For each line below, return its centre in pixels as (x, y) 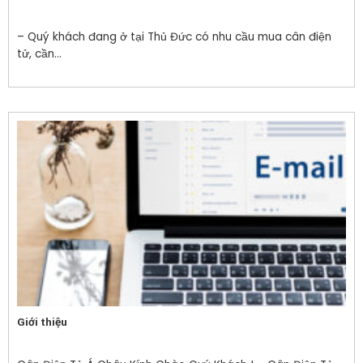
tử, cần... (39, 53)
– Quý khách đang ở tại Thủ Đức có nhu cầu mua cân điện (174, 36)
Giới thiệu (42, 321)
